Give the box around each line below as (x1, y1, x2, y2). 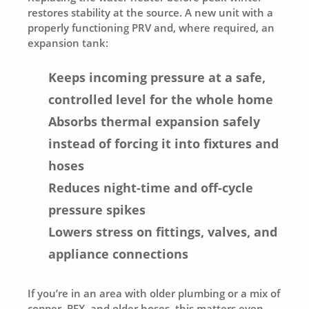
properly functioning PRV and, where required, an (28, 21, 275, 35)
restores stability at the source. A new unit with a (28, 6, 274, 20)
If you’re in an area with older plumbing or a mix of (28, 286, 281, 300)
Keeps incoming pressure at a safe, (48, 68, 266, 86)
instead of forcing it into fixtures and (48, 134, 279, 152)
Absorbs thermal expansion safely (48, 112, 261, 130)
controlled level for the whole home (48, 90, 274, 108)
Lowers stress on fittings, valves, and (48, 223, 278, 240)
